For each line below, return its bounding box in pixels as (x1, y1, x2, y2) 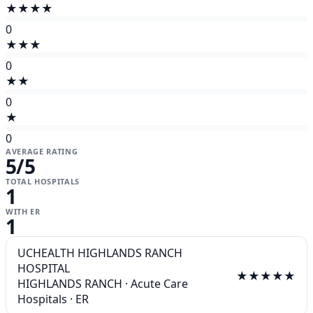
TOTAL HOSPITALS (6, 176, 80, 187)
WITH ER (6, 206, 41, 217)
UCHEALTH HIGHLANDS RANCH (17, 245, 182, 261)
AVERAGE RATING (6, 146, 78, 157)
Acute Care (131, 276, 188, 292)
